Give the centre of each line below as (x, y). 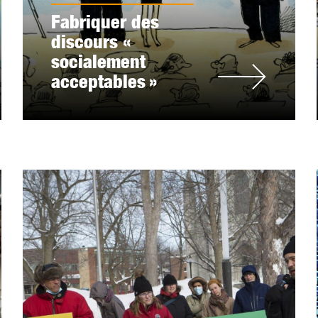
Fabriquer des (105, 22)
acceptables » (105, 81)
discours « (93, 42)
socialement (99, 61)
